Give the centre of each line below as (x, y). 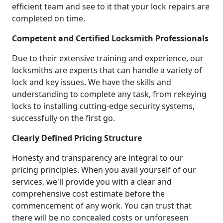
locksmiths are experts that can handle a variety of (107, 70)
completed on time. (49, 19)
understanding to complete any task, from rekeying (109, 94)
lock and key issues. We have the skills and (92, 82)
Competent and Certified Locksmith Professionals (110, 39)
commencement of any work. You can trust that (102, 206)
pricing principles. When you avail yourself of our (104, 170)
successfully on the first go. (63, 118)
